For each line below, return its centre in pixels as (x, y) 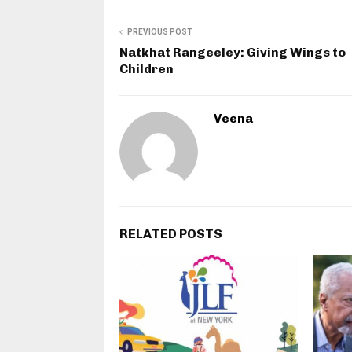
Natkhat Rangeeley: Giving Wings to (233, 53)
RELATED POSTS (171, 234)
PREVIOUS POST (160, 32)
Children (147, 69)
